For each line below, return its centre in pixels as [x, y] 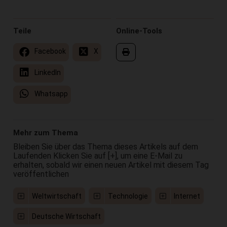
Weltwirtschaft [57, 196]
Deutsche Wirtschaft [67, 216]
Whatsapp [50, 93]
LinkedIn [47, 72]
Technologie [128, 196]
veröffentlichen [41, 174]
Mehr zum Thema [45, 133]
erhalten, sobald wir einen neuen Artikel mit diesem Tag [111, 165]
